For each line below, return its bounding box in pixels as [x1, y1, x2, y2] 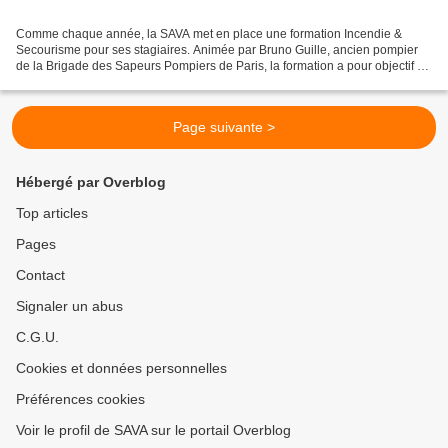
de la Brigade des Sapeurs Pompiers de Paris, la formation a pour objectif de [16, 58, 431, 73]
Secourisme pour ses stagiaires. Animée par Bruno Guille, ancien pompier [16, 42, 418, 57]
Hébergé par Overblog [16, 174, 166, 190]
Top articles [16, 205, 88, 221]
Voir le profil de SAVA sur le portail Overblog [16, 422, 291, 438]
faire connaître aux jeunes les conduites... [16, 74, 241, 89]
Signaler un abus [16, 298, 123, 314]
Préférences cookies [16, 391, 145, 407]
